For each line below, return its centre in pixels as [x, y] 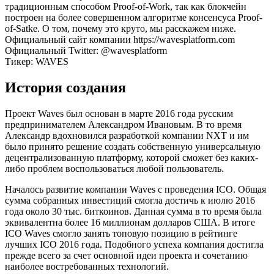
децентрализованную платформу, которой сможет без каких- [131, 157]
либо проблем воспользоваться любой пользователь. [114, 168]
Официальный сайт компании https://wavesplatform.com [120, 39]
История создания [65, 87]
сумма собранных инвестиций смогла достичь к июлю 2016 [130, 200]
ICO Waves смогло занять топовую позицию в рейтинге [121, 233]
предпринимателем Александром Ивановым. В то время [123, 124]
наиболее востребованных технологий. [87, 266]
